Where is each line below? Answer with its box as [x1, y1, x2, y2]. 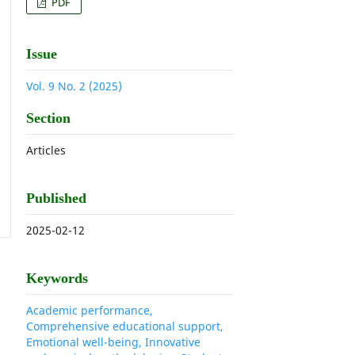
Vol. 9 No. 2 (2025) [26, 78, 123, 94]
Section [26, 109, 71, 126]
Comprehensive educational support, [26, 318, 224, 334]
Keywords [26, 269, 89, 286]
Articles [26, 142, 67, 158]
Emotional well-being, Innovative [26, 334, 201, 349]
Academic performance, [26, 302, 154, 318]
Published [26, 189, 87, 206]
